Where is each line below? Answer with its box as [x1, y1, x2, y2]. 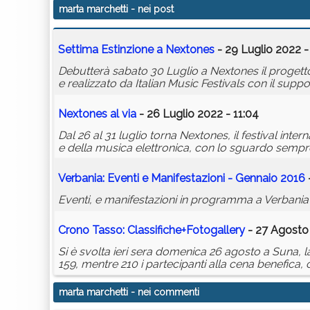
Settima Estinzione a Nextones [58, 43, 215, 57]
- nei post [128, 3, 174, 15]
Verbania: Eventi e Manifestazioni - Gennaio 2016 [58, 172, 305, 185]
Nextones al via [58, 107, 136, 121]
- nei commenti [128, 286, 199, 298]
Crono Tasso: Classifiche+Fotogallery [58, 224, 245, 237]
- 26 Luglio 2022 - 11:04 [136, 107, 259, 121]
